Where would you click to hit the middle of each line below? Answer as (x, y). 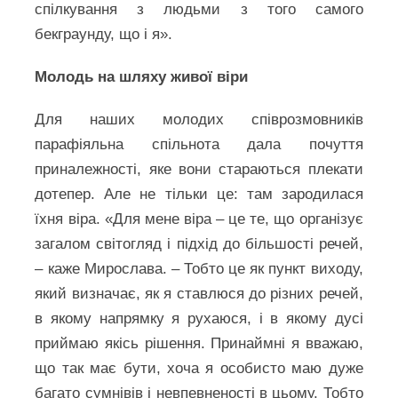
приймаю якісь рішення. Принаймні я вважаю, (199, 343)
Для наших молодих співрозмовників (199, 119)
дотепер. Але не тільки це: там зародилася (199, 194)
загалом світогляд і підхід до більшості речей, (199, 244)
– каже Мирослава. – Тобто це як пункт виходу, (199, 269)
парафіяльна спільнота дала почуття (199, 144)
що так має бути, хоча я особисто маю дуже (199, 368)
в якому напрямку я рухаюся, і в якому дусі (199, 318)
